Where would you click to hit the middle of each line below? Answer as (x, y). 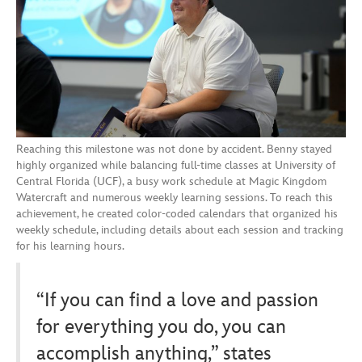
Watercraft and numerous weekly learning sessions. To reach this (175, 197)
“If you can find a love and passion (177, 300)
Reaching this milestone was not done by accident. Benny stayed (174, 149)
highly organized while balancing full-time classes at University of (176, 165)
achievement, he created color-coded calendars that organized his (177, 213)
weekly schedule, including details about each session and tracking (180, 229)
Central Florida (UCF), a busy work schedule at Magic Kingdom (171, 181)
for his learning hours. (70, 246)
